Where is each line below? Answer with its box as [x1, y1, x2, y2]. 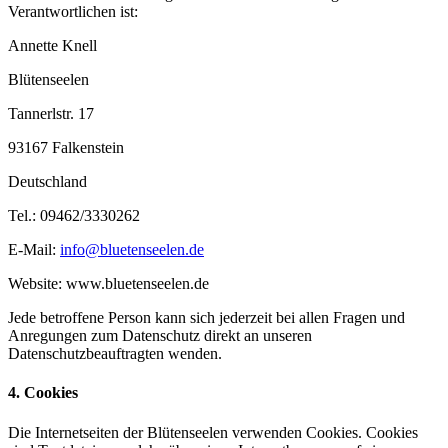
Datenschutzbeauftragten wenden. [8, 345, 222, 363]
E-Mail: [8, 241, 60, 259]
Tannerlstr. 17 [8, 105, 94, 123]
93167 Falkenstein [8, 139, 124, 157]
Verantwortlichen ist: [8, 3, 138, 21]
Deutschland [8, 173, 87, 191]
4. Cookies [8, 384, 78, 402]
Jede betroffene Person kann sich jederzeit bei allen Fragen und [8, 309, 405, 327]
